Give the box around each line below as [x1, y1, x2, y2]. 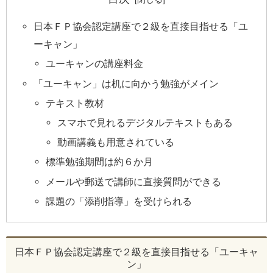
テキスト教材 [45, 97, 104, 108]
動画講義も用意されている [57, 136, 175, 148]
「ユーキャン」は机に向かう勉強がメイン [34, 77, 219, 89]
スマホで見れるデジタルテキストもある [57, 116, 233, 128]
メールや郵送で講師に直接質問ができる [45, 175, 221, 187]
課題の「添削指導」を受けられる [45, 195, 192, 207]
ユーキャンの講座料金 [45, 58, 143, 69]
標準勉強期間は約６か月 [45, 156, 153, 168]
